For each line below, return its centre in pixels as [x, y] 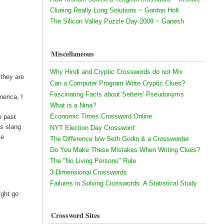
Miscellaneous [72, 53]
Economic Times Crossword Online [101, 116]
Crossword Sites [75, 215]
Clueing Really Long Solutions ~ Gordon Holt [114, 10]
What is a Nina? [73, 105]
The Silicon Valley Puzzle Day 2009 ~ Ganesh [117, 21]
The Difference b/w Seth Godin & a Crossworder [119, 138]
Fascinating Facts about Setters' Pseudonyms [117, 94]
